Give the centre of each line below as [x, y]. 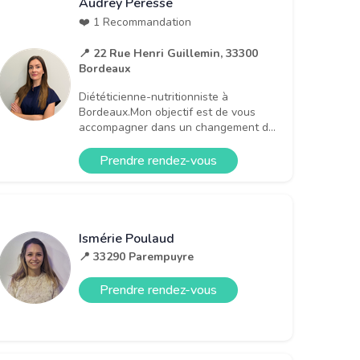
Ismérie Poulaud [127, 239]
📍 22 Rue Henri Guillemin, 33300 [168, 53]
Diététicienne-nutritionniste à [153, 96]
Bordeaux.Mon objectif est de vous [167, 112]
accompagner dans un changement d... [177, 127]
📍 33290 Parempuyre [136, 257]
